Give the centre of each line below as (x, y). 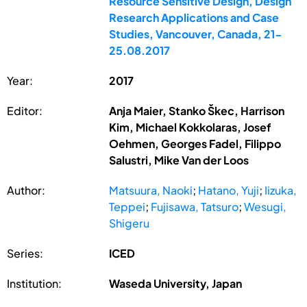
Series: (25, 253)
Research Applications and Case (194, 17)
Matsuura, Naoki (151, 190)
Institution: (34, 283)
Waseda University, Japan (176, 283)
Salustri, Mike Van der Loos (179, 160)
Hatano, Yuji (229, 190)
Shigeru (130, 223)
